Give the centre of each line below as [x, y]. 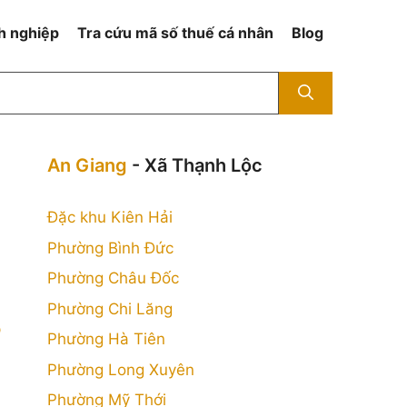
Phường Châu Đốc [113, 278]
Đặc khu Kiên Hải [110, 217]
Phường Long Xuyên [121, 369]
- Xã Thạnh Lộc [195, 165]
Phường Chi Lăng [110, 308]
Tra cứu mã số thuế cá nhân [175, 32]
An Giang [87, 165]
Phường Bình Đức [110, 248]
